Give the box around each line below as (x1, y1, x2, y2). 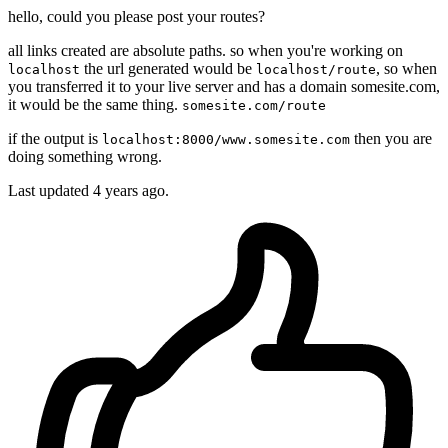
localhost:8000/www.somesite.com (102, 132, 350, 148)
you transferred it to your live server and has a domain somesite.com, (8, 78, 440, 96)
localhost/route (256, 62, 376, 78)
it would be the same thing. (8, 96, 182, 114)
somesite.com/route (182, 98, 326, 114)
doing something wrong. (8, 148, 162, 166)
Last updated (8, 182, 93, 200)
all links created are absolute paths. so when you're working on (8, 42, 403, 60)
